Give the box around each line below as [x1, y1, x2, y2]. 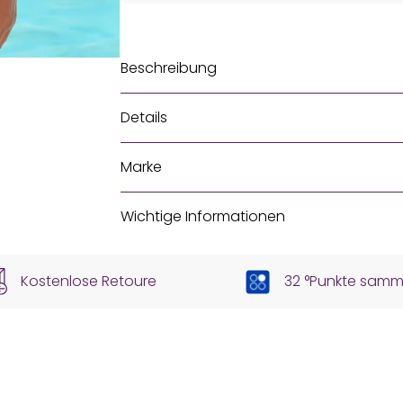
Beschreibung [121, 58, 217, 78]
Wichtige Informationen [121, 206, 285, 227]
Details [121, 107, 167, 128]
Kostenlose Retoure [21, 271, 157, 292]
